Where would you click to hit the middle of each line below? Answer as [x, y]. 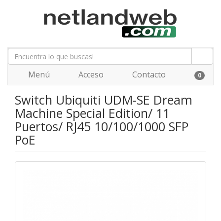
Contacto [148, 74]
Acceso [90, 74]
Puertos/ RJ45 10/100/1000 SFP [102, 126]
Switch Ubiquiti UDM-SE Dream [104, 100]
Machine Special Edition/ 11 [92, 113]
